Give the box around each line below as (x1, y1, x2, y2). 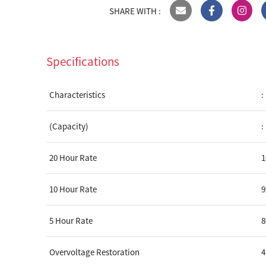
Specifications (46, 53, 120, 69)
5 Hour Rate (49, 214, 93, 226)
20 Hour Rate (49, 151, 97, 163)
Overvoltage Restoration (49, 246, 140, 258)
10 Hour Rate (49, 183, 97, 195)
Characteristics (49, 88, 106, 100)
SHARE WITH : (109, 5, 161, 17)
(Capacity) (49, 120, 89, 132)
